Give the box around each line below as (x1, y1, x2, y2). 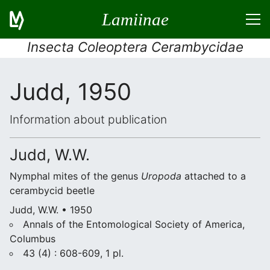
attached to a (181, 170, 246, 182)
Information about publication (10, 112, 167, 127)
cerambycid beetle (10, 184, 95, 196)
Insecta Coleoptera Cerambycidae (27, 39, 243, 55)
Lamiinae (101, 9, 169, 29)
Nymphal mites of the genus (10, 170, 141, 182)
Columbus (10, 233, 55, 245)
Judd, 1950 (10, 78, 131, 105)
